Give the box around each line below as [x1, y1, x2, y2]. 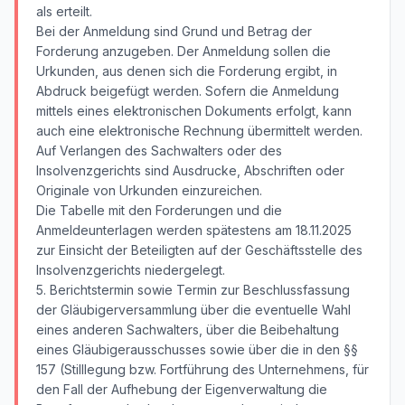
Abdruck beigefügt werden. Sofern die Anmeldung [36, 83, 339, 99]
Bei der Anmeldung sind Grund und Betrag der [36, 24, 312, 39]
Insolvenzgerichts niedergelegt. [36, 262, 225, 278]
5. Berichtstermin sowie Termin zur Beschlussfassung [36, 282, 350, 297]
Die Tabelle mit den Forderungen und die [36, 202, 282, 218]
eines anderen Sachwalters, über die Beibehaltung [36, 322, 339, 337]
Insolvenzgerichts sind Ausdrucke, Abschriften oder [36, 163, 344, 178]
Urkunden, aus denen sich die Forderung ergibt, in [36, 63, 337, 79]
